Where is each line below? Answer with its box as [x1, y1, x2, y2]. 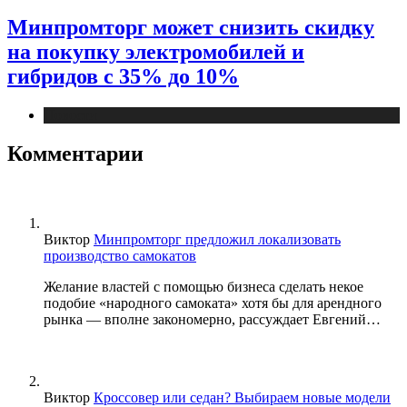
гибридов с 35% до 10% [7, 65, 239, 89]
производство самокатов [44, 247, 196, 263]
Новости [44, 106, 97, 123]
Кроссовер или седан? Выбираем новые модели [94, 389, 391, 405]
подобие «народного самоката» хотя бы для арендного [44, 294, 382, 311]
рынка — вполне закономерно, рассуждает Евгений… [44, 311, 381, 327]
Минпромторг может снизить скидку [7, 15, 374, 40]
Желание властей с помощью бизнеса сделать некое [44, 278, 363, 294]
